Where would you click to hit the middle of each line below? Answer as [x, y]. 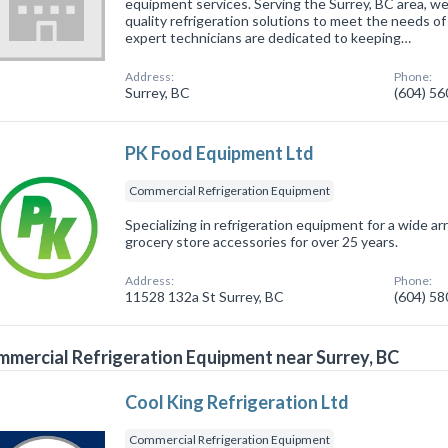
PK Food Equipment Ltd [220, 152]
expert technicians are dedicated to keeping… [268, 37]
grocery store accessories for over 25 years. [262, 241]
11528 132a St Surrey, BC [205, 296]
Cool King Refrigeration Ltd [237, 401]
